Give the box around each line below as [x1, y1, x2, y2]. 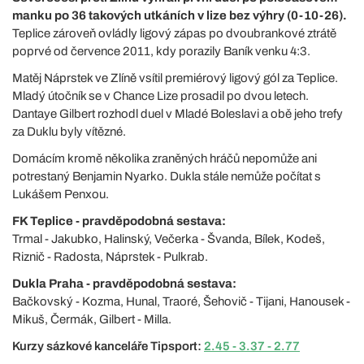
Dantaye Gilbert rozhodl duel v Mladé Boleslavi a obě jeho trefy [12, 106, 343, 120]
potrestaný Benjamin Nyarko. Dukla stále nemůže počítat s [12, 169, 321, 183]
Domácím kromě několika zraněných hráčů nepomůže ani [12, 151, 317, 165]
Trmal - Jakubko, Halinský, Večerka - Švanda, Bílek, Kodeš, [12, 232, 325, 245]
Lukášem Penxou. [12, 187, 109, 201]
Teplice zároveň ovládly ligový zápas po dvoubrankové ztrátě [12, 26, 336, 40]
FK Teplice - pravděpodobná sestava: [12, 214, 226, 227]
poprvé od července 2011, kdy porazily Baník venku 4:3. [12, 44, 310, 58]
